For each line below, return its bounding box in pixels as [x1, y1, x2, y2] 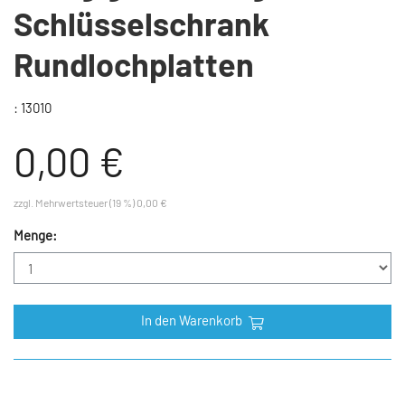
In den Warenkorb [140, 311, 245, 328]
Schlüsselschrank [14, 4, 269, 43]
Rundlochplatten [14, 44, 254, 84]
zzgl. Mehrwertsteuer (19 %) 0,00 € [14, 196, 167, 210]
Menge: [14, 227, 57, 244]
